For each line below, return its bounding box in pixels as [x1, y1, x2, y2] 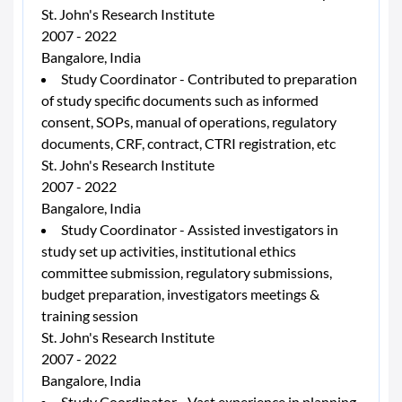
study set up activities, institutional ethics [41, 242, 296, 259]
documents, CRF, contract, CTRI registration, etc [41, 135, 336, 152]
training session [41, 307, 138, 324]
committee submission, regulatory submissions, [41, 264, 332, 281]
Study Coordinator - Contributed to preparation [61, 70, 357, 87]
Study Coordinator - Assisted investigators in [61, 221, 338, 238]
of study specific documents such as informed [41, 92, 319, 109]
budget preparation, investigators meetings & [41, 285, 319, 302]
